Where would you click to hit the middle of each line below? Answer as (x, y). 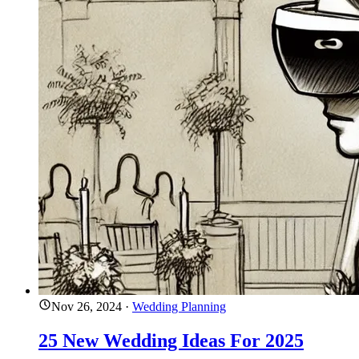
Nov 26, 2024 (87, 307)
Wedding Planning (179, 307)
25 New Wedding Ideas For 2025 (171, 340)
